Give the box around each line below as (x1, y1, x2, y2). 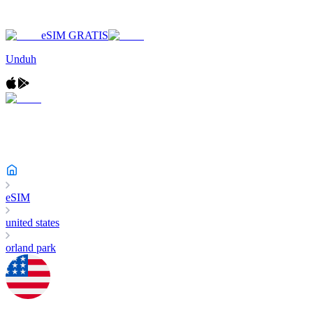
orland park (6, 242, 56, 254)
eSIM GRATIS (41, 29, 108, 41)
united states (6, 217, 59, 228)
